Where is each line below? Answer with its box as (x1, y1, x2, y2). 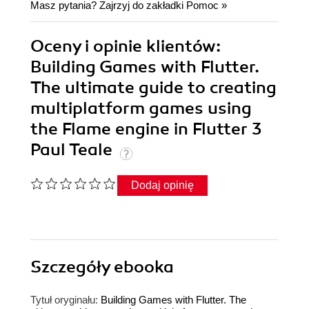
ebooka (114, 257, 174, 278)
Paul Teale (30, 139, 117, 161)
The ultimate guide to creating (30, 77, 277, 99)
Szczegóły (30, 257, 114, 278)
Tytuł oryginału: (30, 294, 98, 306)
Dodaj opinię (131, 179, 194, 192)
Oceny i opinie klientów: (30, 36, 221, 57)
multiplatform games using (30, 98, 252, 119)
